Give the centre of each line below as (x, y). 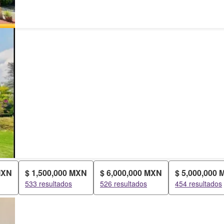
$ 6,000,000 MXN (131, 173)
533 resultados (48, 183)
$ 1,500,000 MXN (56, 173)
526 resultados (123, 183)
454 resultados (198, 183)
